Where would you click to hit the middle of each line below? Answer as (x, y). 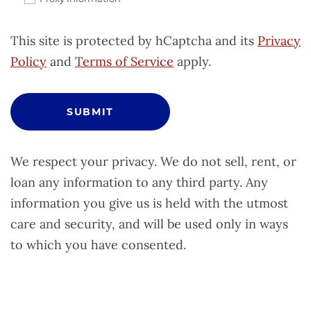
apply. (192, 61)
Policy (28, 61)
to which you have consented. (98, 244)
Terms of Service (124, 61)
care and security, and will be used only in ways (149, 224)
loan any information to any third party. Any (139, 182)
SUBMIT (90, 111)
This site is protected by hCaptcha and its (134, 40)
